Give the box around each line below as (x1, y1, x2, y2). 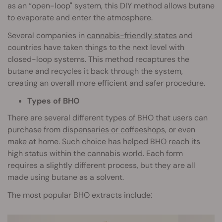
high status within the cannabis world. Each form (7, 148, 183, 159)
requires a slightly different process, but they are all (7, 160, 195, 171)
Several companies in (7, 30, 87, 41)
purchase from (7, 124, 62, 135)
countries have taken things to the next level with (7, 42, 184, 53)
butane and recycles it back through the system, (7, 66, 183, 77)
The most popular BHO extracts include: (7, 190, 152, 201)
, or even (165, 124, 195, 135)
